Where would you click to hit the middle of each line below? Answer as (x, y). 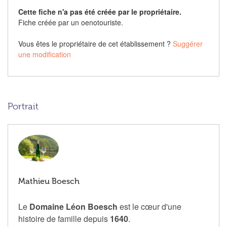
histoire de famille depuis (64, 219)
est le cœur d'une (149, 207)
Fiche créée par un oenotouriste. (71, 23)
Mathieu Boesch (49, 181)
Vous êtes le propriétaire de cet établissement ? (96, 44)
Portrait (23, 107)
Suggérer (188, 44)
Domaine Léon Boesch (73, 207)
